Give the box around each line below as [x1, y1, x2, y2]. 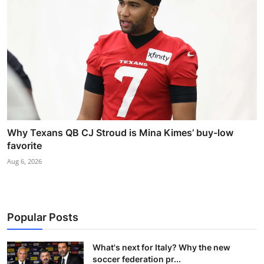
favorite [7, 140, 42, 152]
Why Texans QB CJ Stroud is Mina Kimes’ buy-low [7, 127, 233, 139]
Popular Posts [7, 211, 78, 224]
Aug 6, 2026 [7, 157, 42, 166]
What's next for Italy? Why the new [93, 242, 230, 253]
